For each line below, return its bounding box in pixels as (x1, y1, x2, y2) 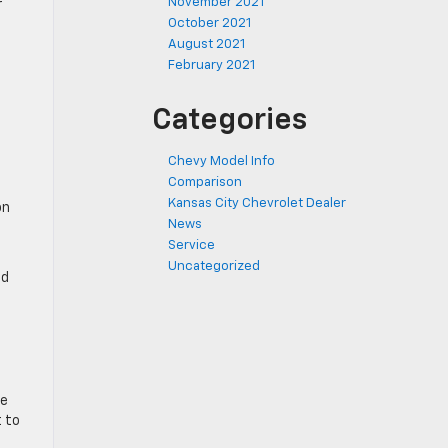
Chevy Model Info (168, 155, 275, 168)
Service (168, 239, 215, 252)
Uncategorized (168, 260, 260, 273)
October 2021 (168, 17, 251, 30)
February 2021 (168, 59, 255, 72)
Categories (152, 106, 307, 136)
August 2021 (168, 38, 245, 51)
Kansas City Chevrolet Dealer (168, 197, 346, 210)
